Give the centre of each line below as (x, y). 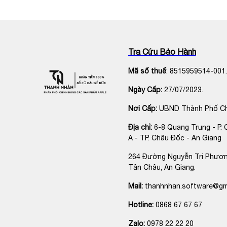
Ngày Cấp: (146, 89)
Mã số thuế (147, 71)
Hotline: (141, 204)
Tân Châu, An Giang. (162, 167)
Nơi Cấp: (143, 108)
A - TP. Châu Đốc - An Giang (175, 138)
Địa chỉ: (140, 127)
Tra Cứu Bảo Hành (162, 51)
